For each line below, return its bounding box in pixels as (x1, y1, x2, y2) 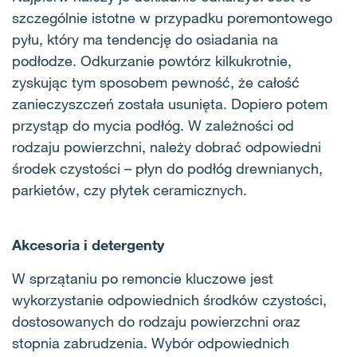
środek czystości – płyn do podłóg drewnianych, (12, 159, 323, 177)
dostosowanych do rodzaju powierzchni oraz (12, 312, 300, 330)
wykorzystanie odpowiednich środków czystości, (12, 290, 327, 308)
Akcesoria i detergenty (12, 235, 164, 253)
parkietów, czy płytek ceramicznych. (12, 180, 247, 198)
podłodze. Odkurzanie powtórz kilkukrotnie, (12, 51, 292, 69)
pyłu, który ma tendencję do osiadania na (12, 29, 278, 48)
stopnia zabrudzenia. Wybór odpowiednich (12, 333, 289, 351)
